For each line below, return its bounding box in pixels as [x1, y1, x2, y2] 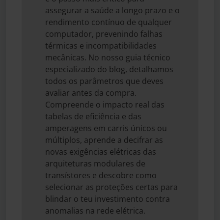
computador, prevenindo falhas [45, 28, 163, 39]
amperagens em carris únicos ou [45, 122, 167, 134]
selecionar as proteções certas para [45, 181, 178, 192]
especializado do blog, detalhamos [45, 63, 173, 75]
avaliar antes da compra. [45, 87, 137, 98]
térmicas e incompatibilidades [45, 40, 157, 51]
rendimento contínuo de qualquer [45, 16, 172, 27]
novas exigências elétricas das [45, 146, 156, 157]
